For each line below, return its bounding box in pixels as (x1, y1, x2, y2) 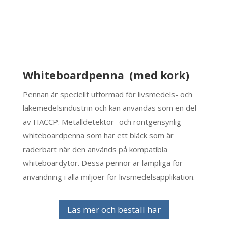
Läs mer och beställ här (67, 203, 161, 215)
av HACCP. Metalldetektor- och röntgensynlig (22, 116, 181, 127)
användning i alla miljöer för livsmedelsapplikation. (22, 171, 195, 182)
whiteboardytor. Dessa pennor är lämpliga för (22, 157, 183, 168)
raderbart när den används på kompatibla (22, 144, 167, 154)
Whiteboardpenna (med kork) (22, 68, 189, 82)
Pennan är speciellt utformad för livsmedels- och (22, 89, 192, 99)
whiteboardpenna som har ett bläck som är (22, 130, 174, 140)
